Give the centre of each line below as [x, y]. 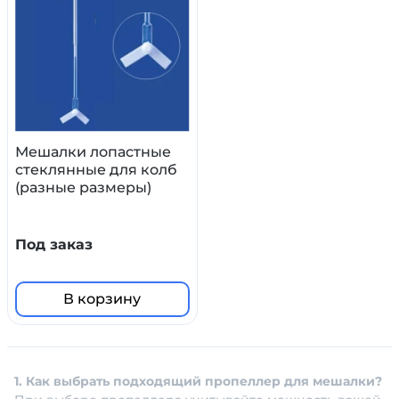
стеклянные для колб [96, 170]
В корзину [102, 299]
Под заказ [54, 245]
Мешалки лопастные [93, 152]
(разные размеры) [83, 188]
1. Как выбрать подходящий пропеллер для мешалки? [198, 382]
